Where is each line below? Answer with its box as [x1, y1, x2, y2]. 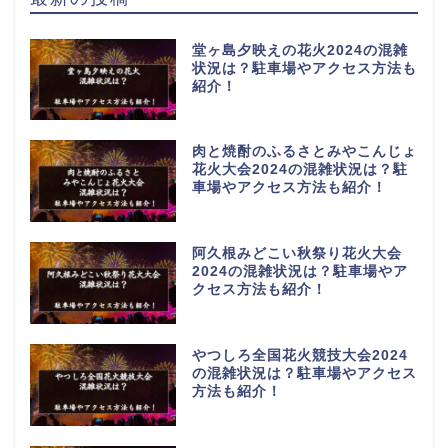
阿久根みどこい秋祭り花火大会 [191, 246, 402, 262]
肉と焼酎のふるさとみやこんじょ [191, 144, 417, 160]
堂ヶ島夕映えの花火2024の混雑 [191, 42, 408, 58]
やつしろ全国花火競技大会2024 [191, 348, 408, 364]
